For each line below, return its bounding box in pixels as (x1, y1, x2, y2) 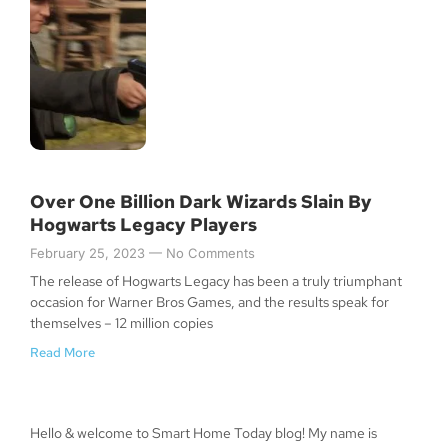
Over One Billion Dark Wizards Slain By (30, 190, 372, 214)
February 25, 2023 (30, 245, 149, 262)
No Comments (162, 245, 255, 262)
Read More (30, 344, 95, 362)
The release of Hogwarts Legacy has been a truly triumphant (30, 272, 402, 291)
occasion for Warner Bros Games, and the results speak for (30, 293, 389, 312)
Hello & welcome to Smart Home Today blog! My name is (30, 424, 377, 443)
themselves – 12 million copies (30, 314, 213, 333)
